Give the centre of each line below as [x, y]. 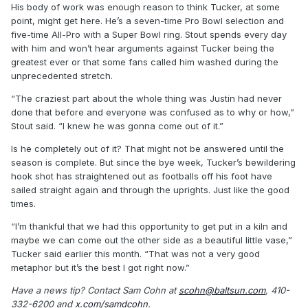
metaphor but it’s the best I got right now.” [100, 267]
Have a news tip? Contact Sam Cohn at [95, 290]
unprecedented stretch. [62, 75]
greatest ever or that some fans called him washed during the [145, 62]
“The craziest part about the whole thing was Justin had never [146, 98]
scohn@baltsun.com [222, 290]
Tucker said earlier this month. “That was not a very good [135, 253]
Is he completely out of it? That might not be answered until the [147, 148]
